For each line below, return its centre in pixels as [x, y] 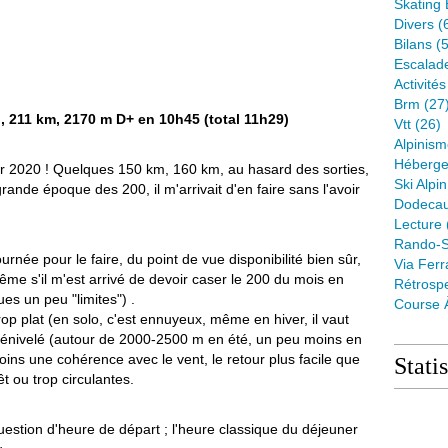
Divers [414, 24]
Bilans [413, 44]
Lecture [418, 224]
